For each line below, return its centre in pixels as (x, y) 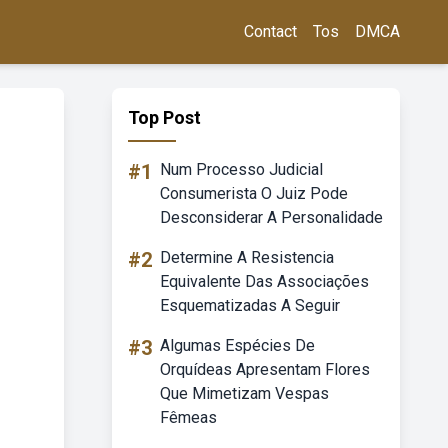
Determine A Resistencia (247, 257)
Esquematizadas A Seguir (250, 305)
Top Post (164, 117)
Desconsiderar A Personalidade (271, 217)
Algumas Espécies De (237, 345)
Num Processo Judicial (241, 169)
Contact (270, 31)
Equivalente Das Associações (264, 281)
